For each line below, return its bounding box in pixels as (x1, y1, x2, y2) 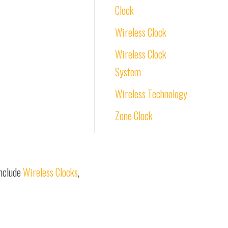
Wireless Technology (115, 86, 187, 101)
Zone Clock (115, 108, 153, 123)
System (115, 64, 141, 79)
